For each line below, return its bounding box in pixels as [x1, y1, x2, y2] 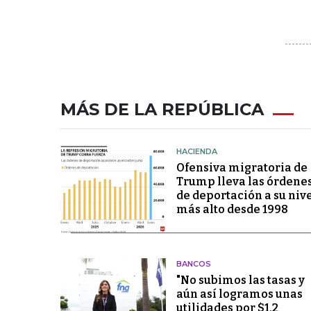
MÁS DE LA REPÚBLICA [60, 99, 264, 119]
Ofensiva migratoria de [176, 161, 308, 174]
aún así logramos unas [176, 287, 303, 301]
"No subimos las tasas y [176, 274, 305, 287]
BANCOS [176, 259, 211, 269]
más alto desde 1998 [176, 203, 288, 216]
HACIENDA [176, 146, 217, 156]
